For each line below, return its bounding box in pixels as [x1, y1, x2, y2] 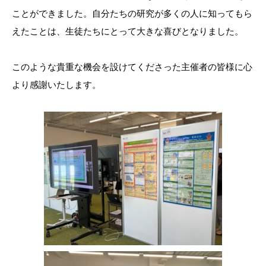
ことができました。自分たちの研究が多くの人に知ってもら [12, 8, 252, 19]
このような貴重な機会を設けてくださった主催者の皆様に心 [12, 62, 252, 72]
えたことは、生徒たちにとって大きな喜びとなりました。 [12, 26, 243, 37]
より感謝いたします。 [12, 80, 101, 90]
